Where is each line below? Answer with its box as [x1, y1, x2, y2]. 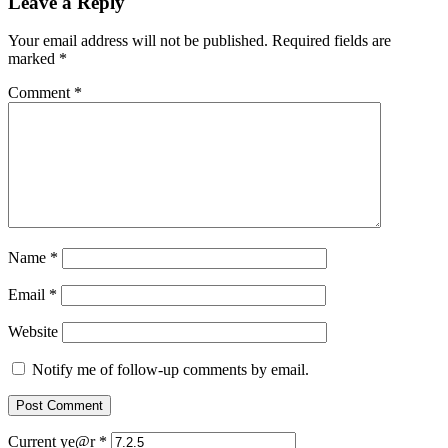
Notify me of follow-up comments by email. [32, 361, 309, 379]
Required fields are [272, 32, 391, 50]
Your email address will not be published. [8, 32, 268, 50]
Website [8, 323, 58, 341]
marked [8, 50, 59, 68]
